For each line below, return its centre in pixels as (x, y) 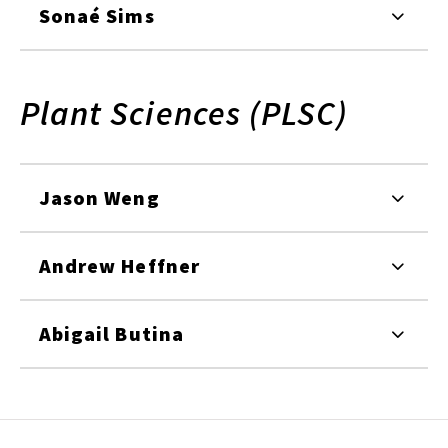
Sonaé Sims (97, 15)
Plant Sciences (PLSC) (184, 112)
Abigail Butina (111, 333)
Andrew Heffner (119, 265)
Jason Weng (99, 197)
